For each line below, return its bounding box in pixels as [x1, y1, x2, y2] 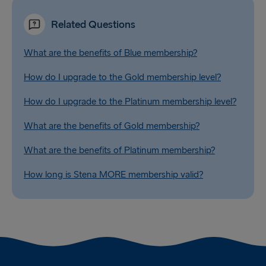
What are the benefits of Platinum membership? [24, 145, 215, 156]
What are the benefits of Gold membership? [24, 121, 199, 132]
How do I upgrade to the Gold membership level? [24, 72, 221, 83]
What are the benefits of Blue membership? [24, 47, 197, 59]
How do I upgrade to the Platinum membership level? [24, 96, 236, 107]
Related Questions [51, 18, 135, 31]
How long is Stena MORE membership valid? [24, 169, 203, 180]
